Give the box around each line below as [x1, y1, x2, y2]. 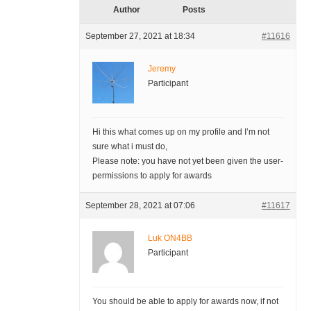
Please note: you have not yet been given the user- [92, 156, 283, 167]
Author [113, 5, 141, 15]
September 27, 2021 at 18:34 [85, 31, 195, 42]
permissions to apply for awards [92, 171, 212, 181]
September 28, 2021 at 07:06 [85, 201, 195, 211]
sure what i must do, [92, 142, 167, 152]
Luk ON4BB [147, 233, 192, 244]
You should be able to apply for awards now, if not [92, 296, 278, 307]
